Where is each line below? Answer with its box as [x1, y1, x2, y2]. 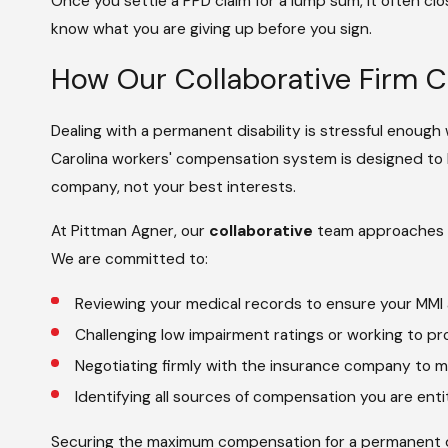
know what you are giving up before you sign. [51, 18, 373, 39]
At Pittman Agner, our [51, 220, 210, 241]
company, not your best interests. [51, 176, 297, 197]
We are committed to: [51, 248, 209, 269]
